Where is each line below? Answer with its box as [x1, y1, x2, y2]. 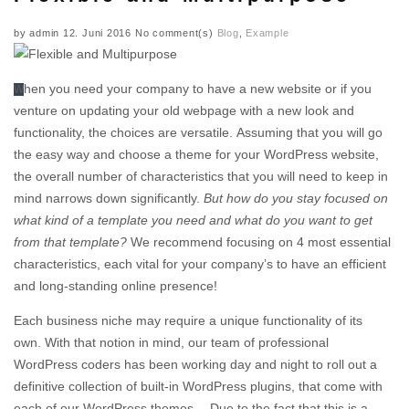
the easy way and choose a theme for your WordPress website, [14, 146, 379, 162]
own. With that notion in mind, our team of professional [14, 334, 329, 350]
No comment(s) [134, 26, 214, 38]
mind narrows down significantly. [14, 190, 204, 205]
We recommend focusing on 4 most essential [127, 234, 391, 249]
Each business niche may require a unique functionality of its [14, 312, 362, 328]
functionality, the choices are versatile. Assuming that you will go [14, 124, 383, 140]
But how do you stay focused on [204, 190, 388, 205]
